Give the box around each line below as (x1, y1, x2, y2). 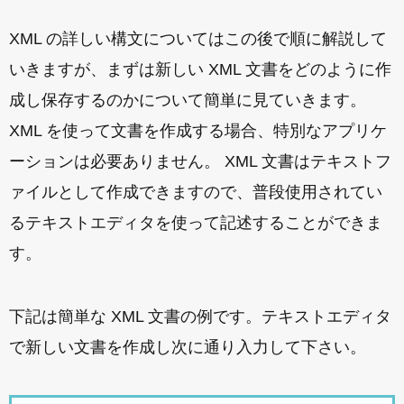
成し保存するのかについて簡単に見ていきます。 (9, 91, 366, 109)
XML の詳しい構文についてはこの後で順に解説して (9, 30, 387, 48)
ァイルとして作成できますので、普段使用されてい (9, 183, 382, 201)
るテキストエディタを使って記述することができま (9, 214, 382, 232)
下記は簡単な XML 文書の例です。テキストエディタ (9, 308, 391, 326)
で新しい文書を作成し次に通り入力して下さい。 (9, 338, 366, 356)
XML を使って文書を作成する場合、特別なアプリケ (9, 122, 387, 140)
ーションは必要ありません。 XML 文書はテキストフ (9, 152, 391, 170)
